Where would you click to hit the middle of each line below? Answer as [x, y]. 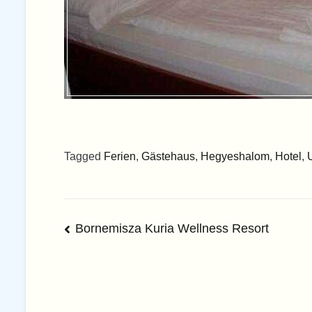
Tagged [84, 156]
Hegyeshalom [235, 156]
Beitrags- [108, 233]
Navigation [116, 262]
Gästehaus [168, 156]
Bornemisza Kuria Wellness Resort [172, 229]
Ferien [120, 156]
